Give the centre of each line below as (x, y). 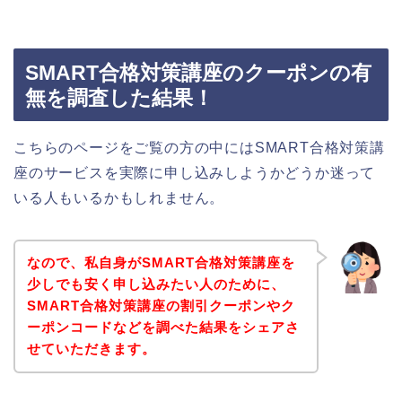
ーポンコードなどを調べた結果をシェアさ (163, 328)
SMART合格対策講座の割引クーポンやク (161, 306)
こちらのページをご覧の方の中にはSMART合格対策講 (199, 147)
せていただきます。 (91, 349)
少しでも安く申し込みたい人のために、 (156, 284)
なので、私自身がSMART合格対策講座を (161, 263)
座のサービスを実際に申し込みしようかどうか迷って (195, 172)
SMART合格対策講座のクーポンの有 (198, 72)
